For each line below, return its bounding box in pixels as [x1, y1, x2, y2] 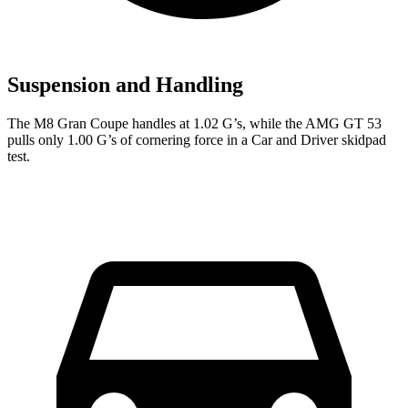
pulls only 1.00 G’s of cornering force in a [7, 132, 251, 148]
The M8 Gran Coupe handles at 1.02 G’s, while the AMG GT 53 [7, 116, 382, 132]
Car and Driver [251, 132, 338, 148]
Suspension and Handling [7, 73, 243, 97]
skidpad [338, 132, 386, 148]
